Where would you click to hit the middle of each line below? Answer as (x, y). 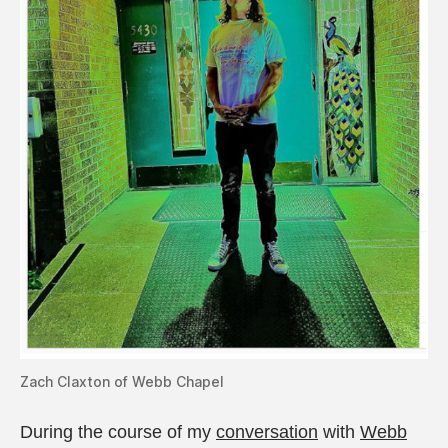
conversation (267, 431)
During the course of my (118, 431)
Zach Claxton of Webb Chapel (122, 381)
